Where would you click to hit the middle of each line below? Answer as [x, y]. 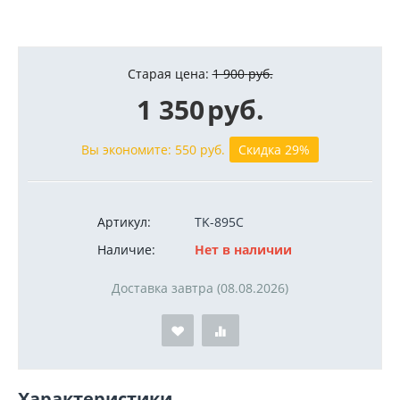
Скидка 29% [274, 150]
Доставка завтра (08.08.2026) [200, 288]
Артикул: [124, 222]
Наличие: [126, 250]
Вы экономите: [128, 150]
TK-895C [219, 222]
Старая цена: [168, 74]
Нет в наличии [243, 250]
